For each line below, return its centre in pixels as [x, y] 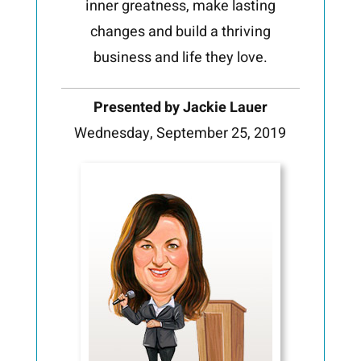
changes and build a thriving [180, 32]
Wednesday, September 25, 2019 [180, 134]
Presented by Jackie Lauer [180, 108]
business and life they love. [180, 58]
